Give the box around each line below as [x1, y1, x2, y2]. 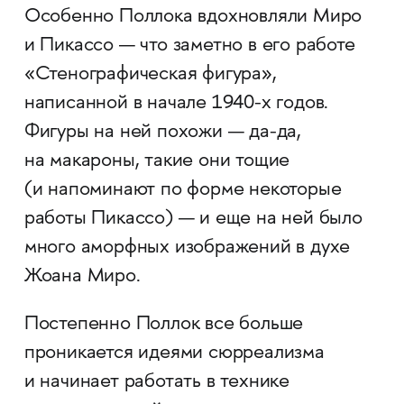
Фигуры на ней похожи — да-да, [23, 122, 302, 144]
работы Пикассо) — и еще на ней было [23, 208, 363, 231]
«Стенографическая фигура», [23, 64, 277, 87]
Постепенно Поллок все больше [23, 314, 304, 336]
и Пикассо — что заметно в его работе [23, 35, 355, 58]
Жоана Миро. [23, 266, 141, 289]
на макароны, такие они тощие [23, 151, 290, 173]
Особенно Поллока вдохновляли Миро [23, 6, 363, 29]
